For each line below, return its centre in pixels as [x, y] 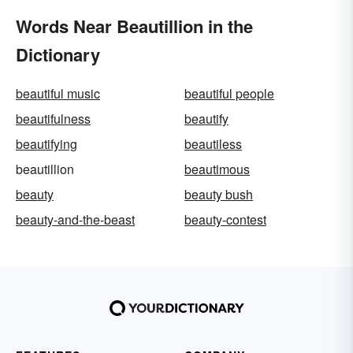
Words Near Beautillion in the [134, 26]
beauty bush [219, 195]
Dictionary [58, 55]
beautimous [217, 169]
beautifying [46, 144]
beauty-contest [225, 220]
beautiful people [229, 94]
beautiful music [58, 94]
